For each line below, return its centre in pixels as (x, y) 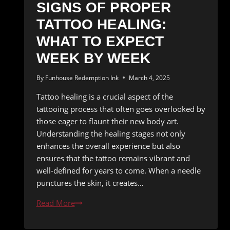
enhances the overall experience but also (108, 146)
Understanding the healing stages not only (111, 133)
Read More (55, 203)
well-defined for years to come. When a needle (118, 170)
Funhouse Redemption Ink (82, 78)
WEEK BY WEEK (93, 58)
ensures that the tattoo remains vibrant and (113, 158)
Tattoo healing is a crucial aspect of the (104, 96)
